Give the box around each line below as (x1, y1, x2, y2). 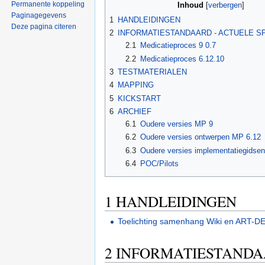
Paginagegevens (11, 11, 67, 20)
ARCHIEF (118, 106, 151, 116)
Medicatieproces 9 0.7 (140, 41, 216, 50)
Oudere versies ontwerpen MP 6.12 (140, 132, 261, 142)
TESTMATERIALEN (118, 67, 187, 76)
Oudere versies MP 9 (140, 119, 213, 128)
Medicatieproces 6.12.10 (140, 54, 224, 63)
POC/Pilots (140, 159, 179, 168)
